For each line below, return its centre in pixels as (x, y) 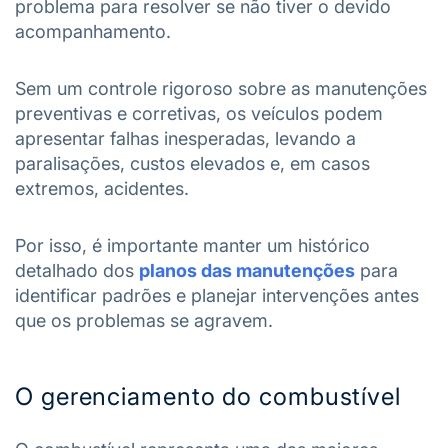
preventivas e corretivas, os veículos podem (199, 113)
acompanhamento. (93, 31)
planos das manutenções (247, 270)
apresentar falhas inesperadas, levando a (185, 138)
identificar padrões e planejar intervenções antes (217, 295)
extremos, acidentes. (104, 188)
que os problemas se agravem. (144, 320)
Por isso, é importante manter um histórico (192, 245)
